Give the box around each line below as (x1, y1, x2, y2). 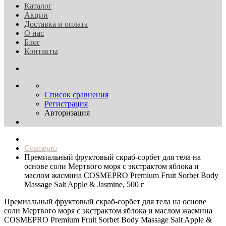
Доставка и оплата (24, 20, 88, 28)
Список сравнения (44, 90, 108, 99)
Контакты (24, 47, 58, 55)
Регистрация (44, 99, 88, 108)
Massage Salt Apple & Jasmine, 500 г (24, 180, 144, 189)
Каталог (24, 2, 52, 10)
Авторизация (44, 108, 90, 117)
